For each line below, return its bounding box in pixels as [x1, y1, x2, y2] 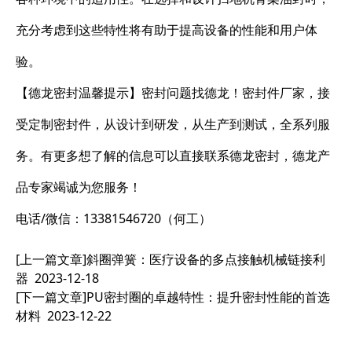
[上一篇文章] [16, 250, 86, 268]
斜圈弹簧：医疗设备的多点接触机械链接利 [86, 250, 325, 268]
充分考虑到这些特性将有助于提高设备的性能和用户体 [16, 20, 317, 38]
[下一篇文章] [16, 288, 86, 306]
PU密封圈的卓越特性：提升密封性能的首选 [86, 288, 330, 306]
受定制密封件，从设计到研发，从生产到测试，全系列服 [16, 115, 330, 133]
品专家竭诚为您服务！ [16, 178, 141, 196]
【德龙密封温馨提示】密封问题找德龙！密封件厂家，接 [16, 83, 330, 101]
